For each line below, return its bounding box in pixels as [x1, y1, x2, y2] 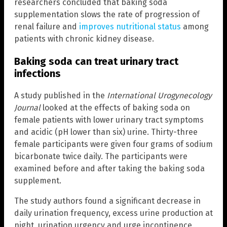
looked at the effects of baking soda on [41, 103, 190, 113]
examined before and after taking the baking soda [14, 164, 205, 174]
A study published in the [14, 91, 107, 101]
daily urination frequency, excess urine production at [14, 208, 213, 218]
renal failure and [14, 22, 79, 32]
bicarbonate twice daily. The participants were [14, 152, 187, 162]
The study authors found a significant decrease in [14, 196, 201, 206]
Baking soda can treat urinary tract [14, 55, 178, 68]
